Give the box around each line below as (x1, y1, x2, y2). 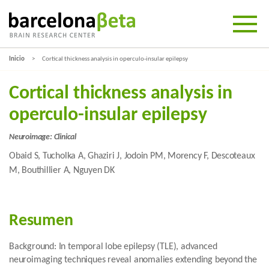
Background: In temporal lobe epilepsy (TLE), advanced (9, 242, 217, 252)
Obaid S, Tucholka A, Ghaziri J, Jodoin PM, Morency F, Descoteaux (9, 151, 255, 161)
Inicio (9, 56, 25, 62)
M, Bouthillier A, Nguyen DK (9, 166, 115, 175)
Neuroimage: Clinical (9, 133, 76, 142)
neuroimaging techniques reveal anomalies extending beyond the (9, 255, 257, 265)
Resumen (9, 213, 73, 229)
